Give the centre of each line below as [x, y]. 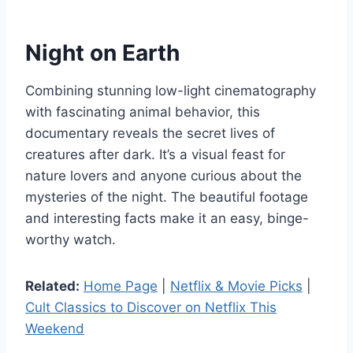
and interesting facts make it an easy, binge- [167, 218]
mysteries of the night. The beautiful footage [167, 197]
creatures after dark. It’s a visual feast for [155, 154]
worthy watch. [71, 239]
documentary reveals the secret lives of [150, 133]
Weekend [55, 328]
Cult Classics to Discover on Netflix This [151, 307]
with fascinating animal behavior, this [143, 111]
